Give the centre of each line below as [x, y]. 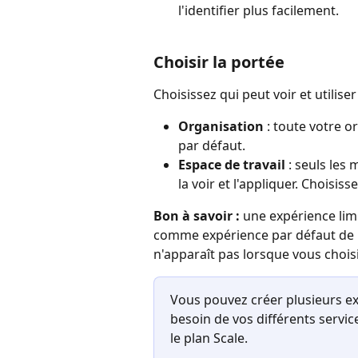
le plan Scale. [209, 338]
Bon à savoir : [197, 216]
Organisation [221, 127]
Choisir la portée [219, 62]
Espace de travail [232, 165]
